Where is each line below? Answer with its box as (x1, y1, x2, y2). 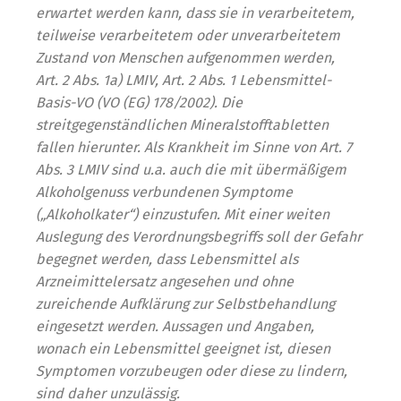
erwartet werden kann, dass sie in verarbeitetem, (36, 4, 354, 21)
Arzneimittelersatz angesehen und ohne (36, 273, 294, 290)
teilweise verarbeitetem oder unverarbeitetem (36, 27, 340, 44)
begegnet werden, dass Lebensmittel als (36, 251, 298, 268)
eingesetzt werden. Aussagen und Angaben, (36, 318, 314, 335)
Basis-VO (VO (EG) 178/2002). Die (36, 94, 243, 111)
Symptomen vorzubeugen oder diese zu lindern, (36, 363, 347, 380)
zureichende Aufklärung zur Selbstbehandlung (36, 295, 335, 312)
